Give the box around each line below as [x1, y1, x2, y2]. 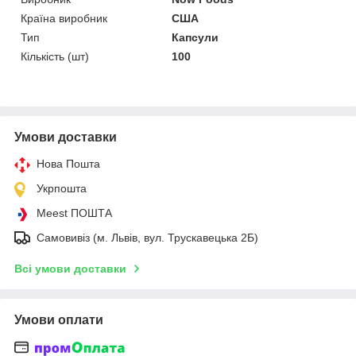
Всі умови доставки [14, 261, 126, 275]
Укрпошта [37, 181, 87, 195]
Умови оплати [14, 312, 103, 327]
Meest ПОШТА [37, 206, 112, 219]
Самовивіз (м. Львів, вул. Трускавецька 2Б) [37, 230, 258, 244]
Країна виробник [21, 11, 107, 25]
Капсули [172, 30, 219, 44]
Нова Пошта [37, 157, 100, 170]
